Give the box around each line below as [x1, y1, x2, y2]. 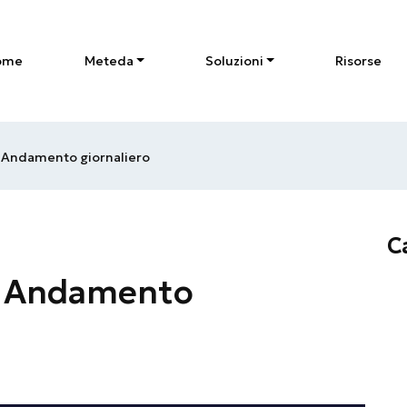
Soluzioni [204, 53, 263, 69]
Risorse [334, 53, 382, 69]
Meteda [84, 53, 134, 69]
